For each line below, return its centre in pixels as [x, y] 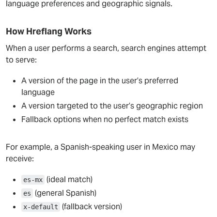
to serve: [21, 60]
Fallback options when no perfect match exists [105, 119]
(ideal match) [69, 179]
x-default [41, 207]
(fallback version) [91, 207]
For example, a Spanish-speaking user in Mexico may [101, 147]
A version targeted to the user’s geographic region [112, 106]
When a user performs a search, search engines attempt [106, 48]
